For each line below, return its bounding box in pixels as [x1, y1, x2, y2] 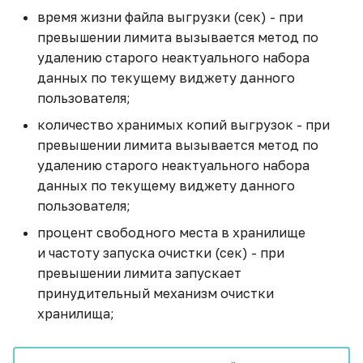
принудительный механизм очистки [37, 284, 274, 301]
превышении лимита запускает [37, 264, 241, 281]
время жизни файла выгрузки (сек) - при [37, 8, 303, 25]
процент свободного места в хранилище [37, 224, 309, 241]
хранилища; [37, 305, 114, 322]
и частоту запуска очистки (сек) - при [37, 244, 284, 261]
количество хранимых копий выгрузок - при [37, 116, 330, 133]
